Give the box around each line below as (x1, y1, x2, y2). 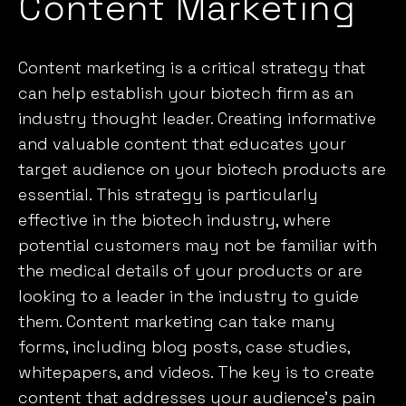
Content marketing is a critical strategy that (18, 56, 366, 78)
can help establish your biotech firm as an (18, 82, 353, 103)
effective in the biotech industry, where (18, 208, 331, 230)
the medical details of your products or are (18, 259, 362, 281)
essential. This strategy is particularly (18, 183, 318, 205)
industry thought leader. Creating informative (18, 107, 376, 129)
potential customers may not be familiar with (18, 234, 377, 256)
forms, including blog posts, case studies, (18, 335, 350, 357)
